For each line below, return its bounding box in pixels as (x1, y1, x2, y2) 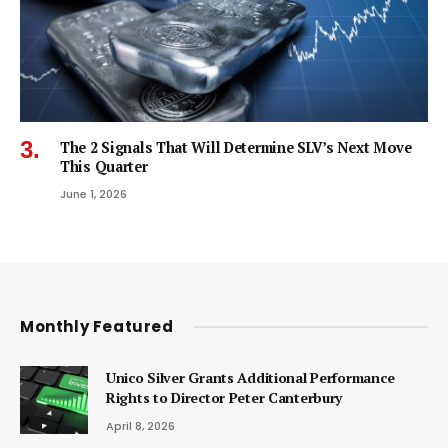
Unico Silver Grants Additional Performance (106, 367, 395, 387)
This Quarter (60, 156, 148, 176)
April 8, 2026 (106, 417, 175, 434)
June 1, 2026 (60, 185, 127, 202)
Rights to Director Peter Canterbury (106, 387, 343, 407)
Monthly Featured (20, 315, 174, 337)
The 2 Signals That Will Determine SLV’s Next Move (60, 137, 412, 157)
